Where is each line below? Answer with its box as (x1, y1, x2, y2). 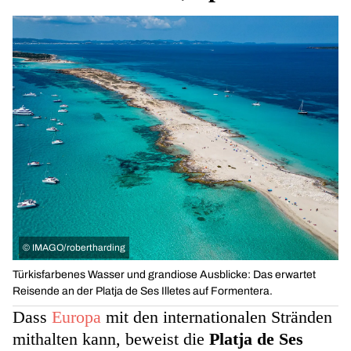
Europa (52, 307, 101, 327)
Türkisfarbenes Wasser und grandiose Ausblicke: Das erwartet (13, 269, 316, 281)
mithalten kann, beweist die (13, 329, 209, 349)
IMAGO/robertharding (32, 242, 125, 254)
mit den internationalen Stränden (101, 307, 332, 327)
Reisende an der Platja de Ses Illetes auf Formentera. (13, 285, 273, 298)
